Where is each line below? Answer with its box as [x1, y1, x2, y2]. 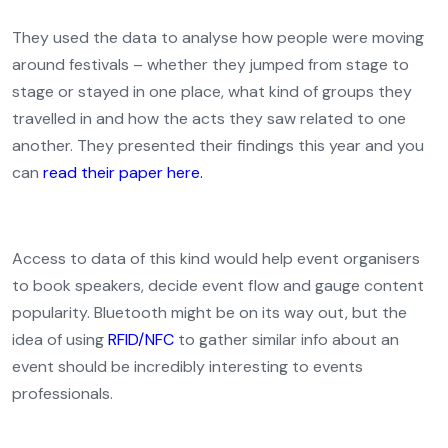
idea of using [12, 329, 108, 350]
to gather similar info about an [174, 329, 399, 350]
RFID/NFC [108, 329, 174, 350]
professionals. [12, 383, 113, 404]
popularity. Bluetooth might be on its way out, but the [12, 302, 407, 323]
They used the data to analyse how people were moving [12, 27, 424, 48]
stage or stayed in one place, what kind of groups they [12, 81, 412, 102]
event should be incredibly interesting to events [12, 356, 363, 377]
